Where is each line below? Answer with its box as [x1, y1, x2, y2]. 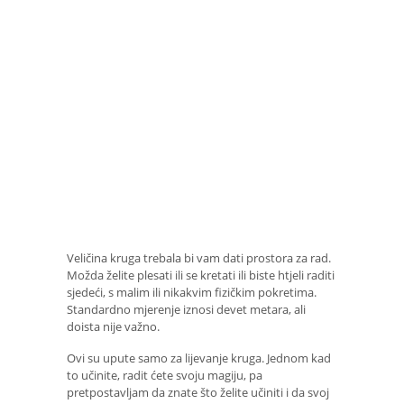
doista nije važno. [67, 317, 160, 335]
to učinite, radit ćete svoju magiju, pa [67, 366, 262, 383]
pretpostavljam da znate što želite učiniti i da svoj [67, 383, 329, 400]
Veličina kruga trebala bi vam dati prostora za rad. [67, 249, 331, 266]
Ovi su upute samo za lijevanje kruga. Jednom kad [67, 349, 331, 366]
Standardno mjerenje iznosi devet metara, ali [67, 300, 306, 317]
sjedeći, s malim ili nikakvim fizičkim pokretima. [67, 283, 317, 300]
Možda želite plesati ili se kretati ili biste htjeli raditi [67, 266, 335, 283]
